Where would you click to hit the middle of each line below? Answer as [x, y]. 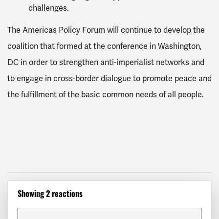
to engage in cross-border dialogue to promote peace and [109, 78]
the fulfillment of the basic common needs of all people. [107, 94]
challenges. [49, 8]
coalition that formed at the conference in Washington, [105, 46]
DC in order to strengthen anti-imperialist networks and [106, 62]
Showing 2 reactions [50, 195]
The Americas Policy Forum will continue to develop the [106, 30]
